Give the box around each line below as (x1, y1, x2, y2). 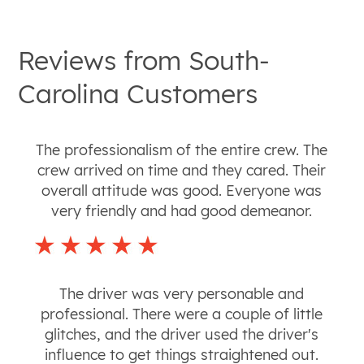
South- (188, 43, 271, 76)
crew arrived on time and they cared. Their (37, 161, 327, 180)
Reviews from (18, 43, 189, 76)
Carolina (18, 76, 120, 110)
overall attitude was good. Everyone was (41, 181, 323, 201)
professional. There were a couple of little (41, 305, 323, 324)
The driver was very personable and (59, 284, 305, 304)
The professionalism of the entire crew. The (36, 141, 328, 160)
